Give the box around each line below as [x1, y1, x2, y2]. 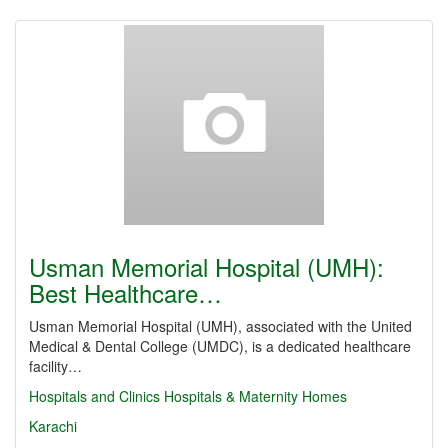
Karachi [29, 416, 77, 436]
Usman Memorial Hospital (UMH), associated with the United [29, 316, 412, 336]
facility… [29, 356, 82, 376]
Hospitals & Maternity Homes [164, 386, 347, 406]
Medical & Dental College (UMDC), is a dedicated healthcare [29, 336, 411, 356]
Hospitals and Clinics [29, 386, 160, 406]
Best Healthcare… [29, 275, 222, 310]
